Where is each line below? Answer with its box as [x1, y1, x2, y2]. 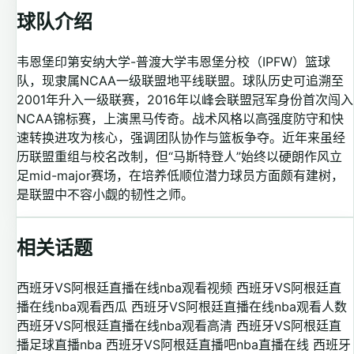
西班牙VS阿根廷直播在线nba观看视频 [17, 279, 232, 296]
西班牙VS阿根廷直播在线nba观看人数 [131, 298, 347, 314]
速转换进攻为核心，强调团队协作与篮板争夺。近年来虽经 [17, 130, 345, 146]
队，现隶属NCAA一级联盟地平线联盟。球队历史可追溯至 [17, 73, 344, 89]
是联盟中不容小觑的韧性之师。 [17, 186, 194, 203]
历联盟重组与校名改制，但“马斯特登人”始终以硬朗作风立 [17, 149, 342, 165]
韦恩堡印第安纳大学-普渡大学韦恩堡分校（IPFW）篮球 [17, 54, 330, 70]
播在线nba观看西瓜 [17, 298, 127, 314]
